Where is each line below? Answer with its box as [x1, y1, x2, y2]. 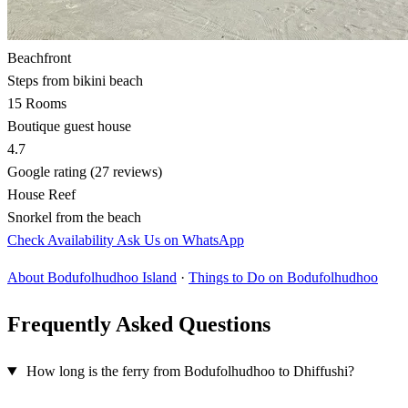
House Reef [7, 187, 76, 203]
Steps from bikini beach [7, 73, 143, 89]
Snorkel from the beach [7, 209, 141, 226]
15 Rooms [7, 96, 66, 112]
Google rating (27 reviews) [7, 164, 162, 180]
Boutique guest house [7, 118, 131, 135]
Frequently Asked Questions [7, 312, 270, 337]
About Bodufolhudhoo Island [7, 270, 177, 286]
